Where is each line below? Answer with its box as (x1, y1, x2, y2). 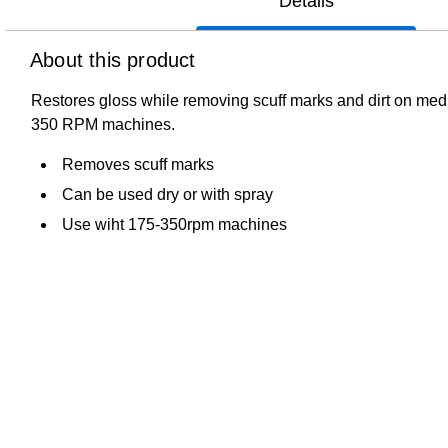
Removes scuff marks (62, 155, 214, 173)
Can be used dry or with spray (62, 185, 273, 203)
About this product (30, 48, 196, 71)
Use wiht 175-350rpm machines (62, 215, 287, 233)
